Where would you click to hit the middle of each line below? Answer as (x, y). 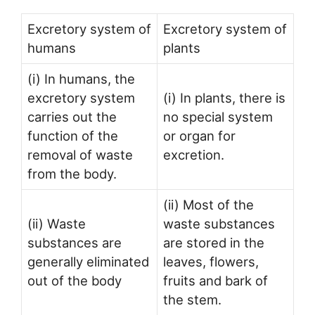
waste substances (219, 224)
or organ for (199, 136)
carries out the (72, 117)
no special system (218, 117)
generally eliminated (88, 262)
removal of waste (80, 155)
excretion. (194, 155)
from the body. (72, 174)
